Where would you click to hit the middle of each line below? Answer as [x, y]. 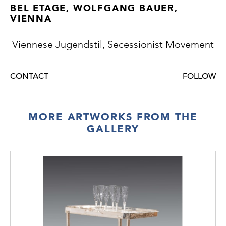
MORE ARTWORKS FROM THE [113, 116]
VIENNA [31, 18]
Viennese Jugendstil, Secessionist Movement [113, 44]
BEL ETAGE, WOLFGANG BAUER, [94, 8]
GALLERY [113, 128]
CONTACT [29, 76]
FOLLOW [199, 76]
